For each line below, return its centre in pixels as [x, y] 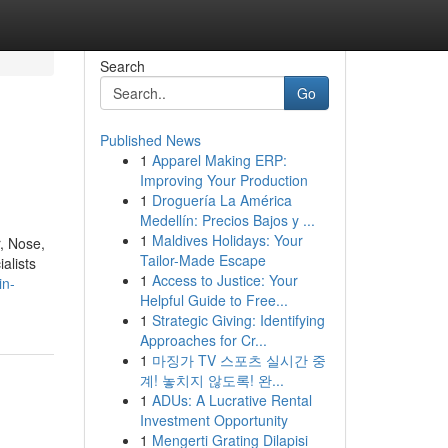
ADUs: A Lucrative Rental [231, 400]
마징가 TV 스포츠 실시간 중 [238, 360]
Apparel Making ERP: [219, 160]
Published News [150, 140]
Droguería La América [221, 200]
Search [122, 66]
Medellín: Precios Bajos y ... [227, 220]
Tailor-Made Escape [202, 260]
